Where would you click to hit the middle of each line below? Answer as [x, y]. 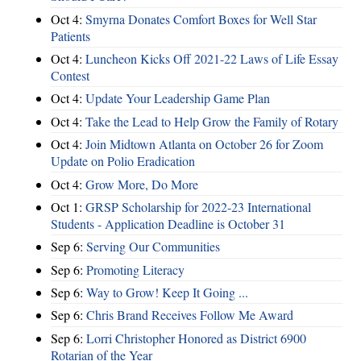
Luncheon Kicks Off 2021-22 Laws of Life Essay [212, 59]
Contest [70, 76]
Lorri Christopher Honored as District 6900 [196, 338]
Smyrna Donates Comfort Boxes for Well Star [201, 19]
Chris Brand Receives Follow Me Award [190, 315]
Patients [71, 35]
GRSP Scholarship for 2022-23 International [198, 206]
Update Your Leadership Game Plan [178, 98]
